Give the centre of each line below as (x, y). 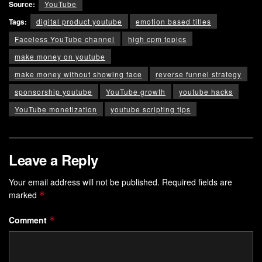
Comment (29, 220)
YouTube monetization (56, 109)
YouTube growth (136, 91)
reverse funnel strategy (199, 74)
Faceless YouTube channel (65, 39)
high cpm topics (157, 39)
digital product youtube (79, 21)
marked (24, 194)
